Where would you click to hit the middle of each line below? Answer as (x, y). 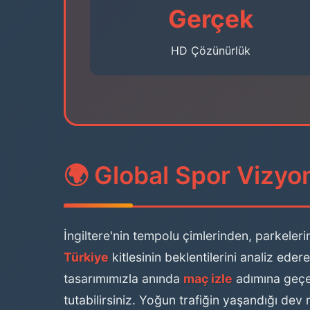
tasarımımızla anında (124, 279)
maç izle (208, 279)
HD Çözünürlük (210, 51)
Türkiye (86, 257)
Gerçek (210, 19)
